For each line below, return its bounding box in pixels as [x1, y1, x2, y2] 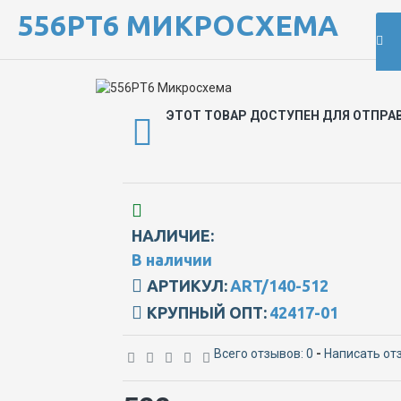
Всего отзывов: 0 [214, 346, 313, 361]
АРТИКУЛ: [147, 276, 227, 294]
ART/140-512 [230, 276, 328, 294]
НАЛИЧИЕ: [132, 226, 214, 244]
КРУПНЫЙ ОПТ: [147, 303, 267, 321]
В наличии [132, 250, 212, 269]
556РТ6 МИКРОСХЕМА [18, 9, 338, 41]
